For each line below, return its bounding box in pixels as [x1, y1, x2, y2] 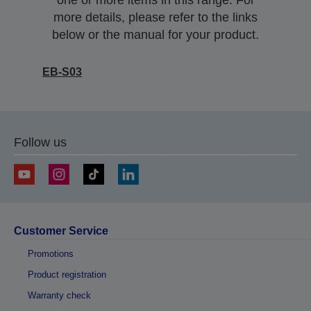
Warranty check [28, 290, 91, 301]
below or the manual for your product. [52, 28, 259, 42]
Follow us [14, 135, 67, 149]
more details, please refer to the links [53, 10, 258, 24]
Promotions [28, 249, 74, 259]
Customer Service [14, 225, 108, 237]
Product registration [28, 269, 106, 280]
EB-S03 [42, 66, 82, 78]
